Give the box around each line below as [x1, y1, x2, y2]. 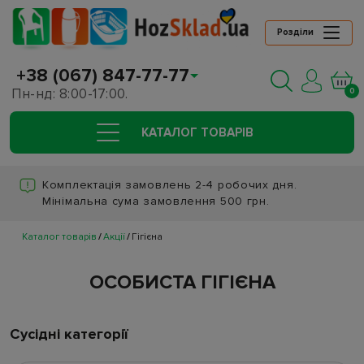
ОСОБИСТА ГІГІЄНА [89, 271, 275, 295]
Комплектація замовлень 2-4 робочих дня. [42, 178, 297, 193]
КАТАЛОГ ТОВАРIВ [141, 125, 253, 141]
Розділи [277, 27, 314, 38]
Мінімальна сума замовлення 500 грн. [42, 194, 270, 209]
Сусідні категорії [10, 325, 128, 344]
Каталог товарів [22, 231, 97, 244]
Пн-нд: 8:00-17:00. [11, 85, 128, 103]
